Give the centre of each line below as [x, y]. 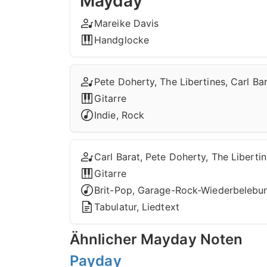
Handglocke [122, 40]
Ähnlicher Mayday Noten [156, 239]
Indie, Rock [119, 115]
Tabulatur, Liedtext [137, 207]
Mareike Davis [127, 23]
